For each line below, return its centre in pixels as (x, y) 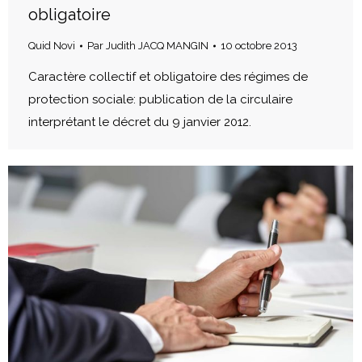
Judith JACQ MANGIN (157, 45)
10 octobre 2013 (259, 45)
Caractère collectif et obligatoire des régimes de (168, 76)
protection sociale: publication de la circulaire (160, 99)
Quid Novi (52, 45)
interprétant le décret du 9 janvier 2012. (140, 122)
